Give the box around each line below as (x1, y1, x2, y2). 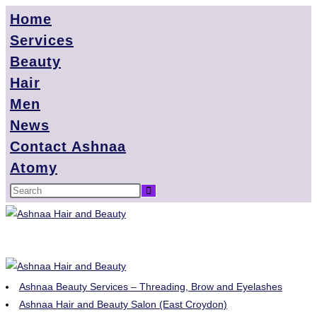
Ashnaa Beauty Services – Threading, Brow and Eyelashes (19, 281, 282, 292)
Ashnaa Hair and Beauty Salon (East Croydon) (19, 299, 227, 310)
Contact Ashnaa (10, 139, 126, 154)
